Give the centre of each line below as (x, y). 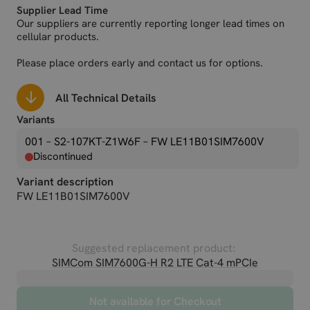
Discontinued (63, 156)
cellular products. (58, 37)
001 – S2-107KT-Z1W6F (84, 142)
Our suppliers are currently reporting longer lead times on (151, 24)
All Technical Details (106, 98)
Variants (36, 120)
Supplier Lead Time (62, 10)
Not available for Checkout (156, 301)
